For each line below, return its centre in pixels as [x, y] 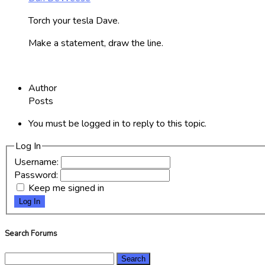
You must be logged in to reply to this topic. [117, 123]
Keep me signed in [66, 188]
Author [43, 88]
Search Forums [31, 233]
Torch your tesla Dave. [74, 20]
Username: [38, 162]
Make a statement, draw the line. [96, 43]
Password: [37, 175]
